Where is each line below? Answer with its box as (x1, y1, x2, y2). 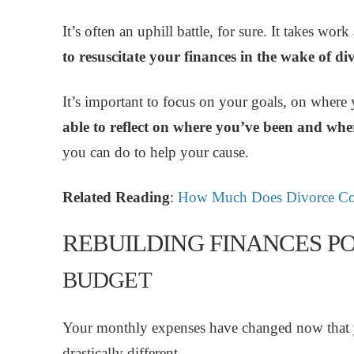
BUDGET (62, 267, 152, 293)
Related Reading (62, 189, 170, 206)
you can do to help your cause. (62, 143, 249, 160)
